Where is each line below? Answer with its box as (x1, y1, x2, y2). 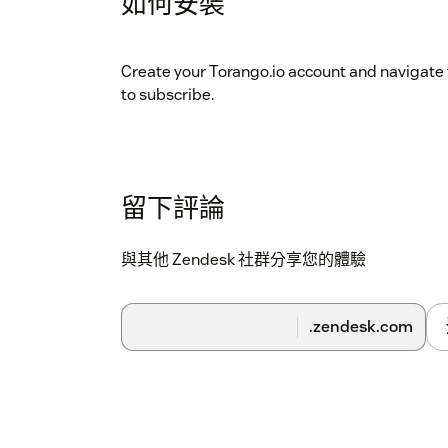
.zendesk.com (309, 316, 413, 338)
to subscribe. (121, 84, 214, 106)
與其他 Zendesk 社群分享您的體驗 (121, 249, 366, 271)
